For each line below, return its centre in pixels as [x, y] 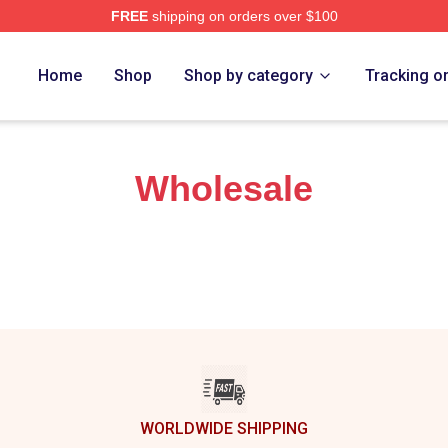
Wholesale [224, 188]
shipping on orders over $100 [242, 16]
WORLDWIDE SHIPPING [224, 428]
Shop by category [249, 75]
